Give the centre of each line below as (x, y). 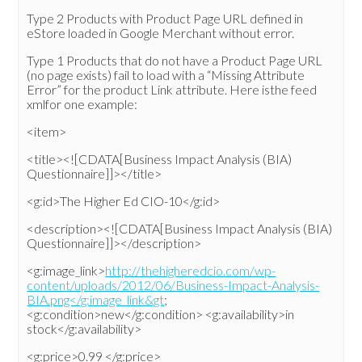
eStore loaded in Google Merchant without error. (161, 33)
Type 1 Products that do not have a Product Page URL (175, 61)
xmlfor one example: (82, 104)
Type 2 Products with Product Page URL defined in (165, 19)
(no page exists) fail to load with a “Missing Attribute (166, 75)
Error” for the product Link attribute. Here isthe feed (172, 90)
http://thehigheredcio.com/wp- (191, 271)
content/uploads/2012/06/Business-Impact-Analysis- (173, 285)
